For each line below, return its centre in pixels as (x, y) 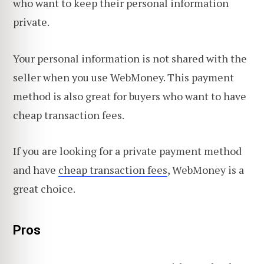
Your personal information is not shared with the (130, 58)
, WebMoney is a (206, 170)
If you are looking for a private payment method (127, 151)
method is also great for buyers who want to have (130, 96)
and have (36, 170)
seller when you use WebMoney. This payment (123, 77)
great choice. (44, 189)
